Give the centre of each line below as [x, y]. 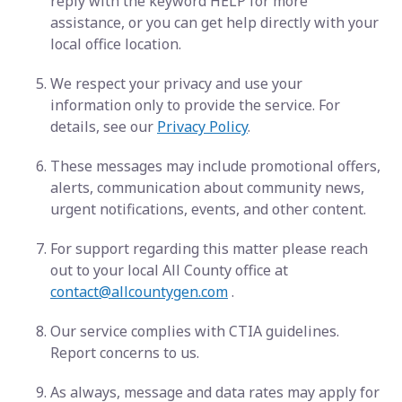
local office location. [116, 44]
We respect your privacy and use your [176, 83]
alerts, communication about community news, [207, 188]
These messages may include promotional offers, [215, 166]
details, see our [104, 127]
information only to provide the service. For [195, 105]
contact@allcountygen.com [139, 292]
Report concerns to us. [125, 353]
